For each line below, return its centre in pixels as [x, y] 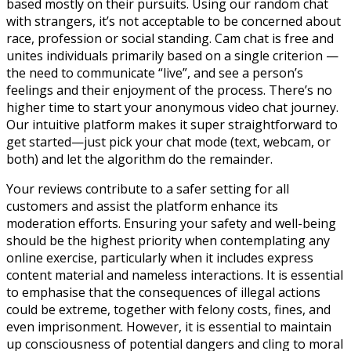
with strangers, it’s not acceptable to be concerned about [174, 21]
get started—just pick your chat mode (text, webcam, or [168, 141]
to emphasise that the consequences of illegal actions [163, 292]
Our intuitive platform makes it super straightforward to [172, 124]
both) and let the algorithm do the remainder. [139, 159]
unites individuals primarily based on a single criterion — [172, 55]
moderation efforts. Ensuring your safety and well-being [171, 223]
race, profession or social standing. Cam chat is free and [170, 38]
